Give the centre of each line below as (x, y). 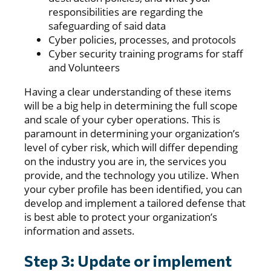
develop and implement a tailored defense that (135, 203)
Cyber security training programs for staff (146, 54)
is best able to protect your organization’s (121, 217)
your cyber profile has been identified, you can (133, 189)
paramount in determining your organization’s (132, 134)
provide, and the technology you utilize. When (132, 175)
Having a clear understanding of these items (128, 92)
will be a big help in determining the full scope (131, 106)
